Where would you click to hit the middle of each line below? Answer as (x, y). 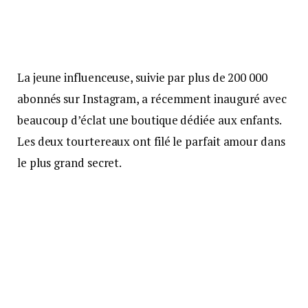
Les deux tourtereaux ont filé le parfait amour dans (151, 142)
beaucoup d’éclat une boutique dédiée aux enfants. (149, 120)
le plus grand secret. (70, 163)
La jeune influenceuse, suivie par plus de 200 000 (142, 78)
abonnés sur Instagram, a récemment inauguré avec (152, 99)
